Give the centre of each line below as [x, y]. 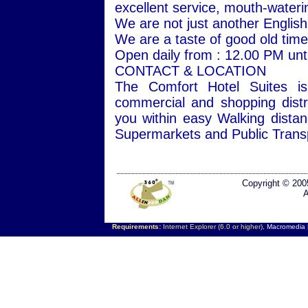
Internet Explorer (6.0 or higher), [213, 227]
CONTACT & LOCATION [190, 71]
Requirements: [136, 227]
